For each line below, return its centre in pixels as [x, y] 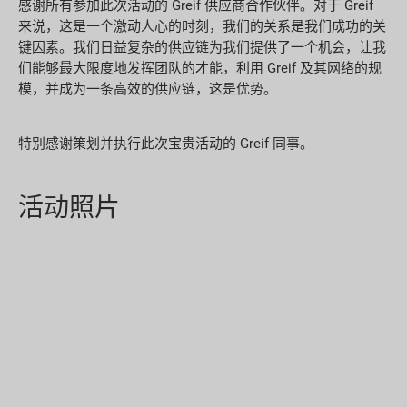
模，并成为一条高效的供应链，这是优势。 [148, 89]
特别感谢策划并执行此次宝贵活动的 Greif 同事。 [166, 144]
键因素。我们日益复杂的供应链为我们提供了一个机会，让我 [202, 47]
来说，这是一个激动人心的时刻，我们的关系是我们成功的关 [202, 26]
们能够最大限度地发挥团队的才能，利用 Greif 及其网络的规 [200, 68]
